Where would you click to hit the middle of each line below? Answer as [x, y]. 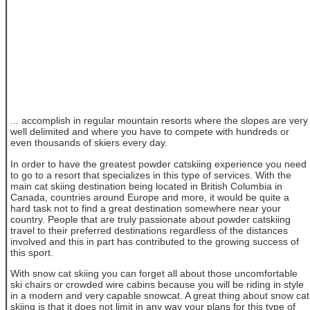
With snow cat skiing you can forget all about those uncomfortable [154, 273]
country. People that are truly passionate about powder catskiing [151, 219]
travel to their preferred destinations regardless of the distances [149, 230]
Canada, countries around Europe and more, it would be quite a [150, 197]
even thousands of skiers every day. [89, 143]
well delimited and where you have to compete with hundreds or [150, 132]
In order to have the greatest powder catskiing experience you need [158, 164]
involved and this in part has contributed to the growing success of [155, 241]
